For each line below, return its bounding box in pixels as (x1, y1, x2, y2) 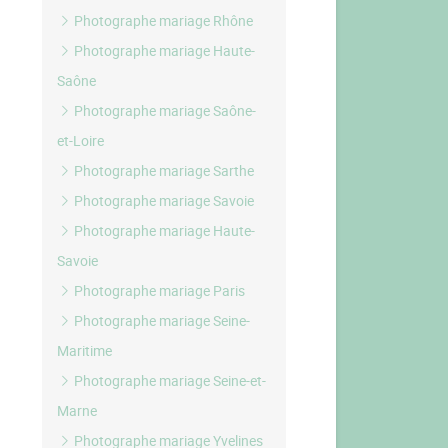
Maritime (57, 341, 113, 360)
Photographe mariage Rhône (71, 11, 254, 30)
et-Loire (57, 131, 105, 150)
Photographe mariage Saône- (71, 101, 257, 120)
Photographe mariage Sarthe (71, 161, 255, 180)
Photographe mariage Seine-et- (71, 371, 267, 390)
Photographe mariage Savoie (71, 191, 255, 210)
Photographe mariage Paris (71, 281, 246, 300)
